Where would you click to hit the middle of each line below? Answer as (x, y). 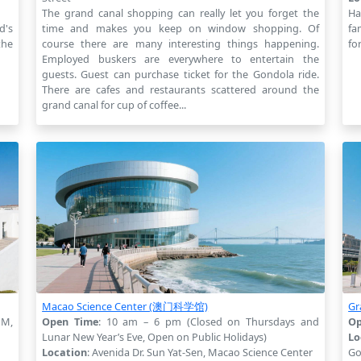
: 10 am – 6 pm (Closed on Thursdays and (208, 321)
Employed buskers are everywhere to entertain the (180, 58)
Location (65, 352)
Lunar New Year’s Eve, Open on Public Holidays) (155, 336)
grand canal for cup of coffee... (114, 104)
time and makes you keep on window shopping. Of (180, 28)
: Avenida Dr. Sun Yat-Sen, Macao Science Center (200, 352)
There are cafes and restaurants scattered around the (180, 89)
